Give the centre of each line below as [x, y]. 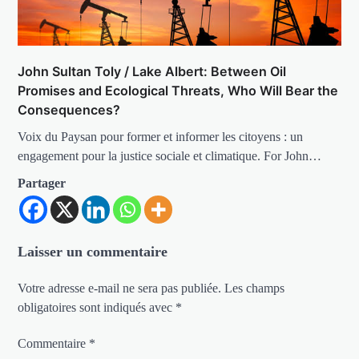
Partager [42, 184]
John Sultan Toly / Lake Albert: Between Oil [152, 72]
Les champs [255, 288]
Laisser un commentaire [93, 252]
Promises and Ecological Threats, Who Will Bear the [178, 91]
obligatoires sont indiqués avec [97, 308]
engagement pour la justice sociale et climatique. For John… [170, 156]
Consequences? [69, 110]
